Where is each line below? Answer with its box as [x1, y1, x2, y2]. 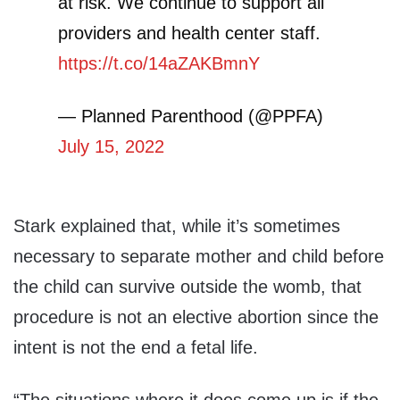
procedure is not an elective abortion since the [13, 307, 379, 328]
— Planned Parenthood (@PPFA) [58, 106, 323, 127]
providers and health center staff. [58, 23, 321, 44]
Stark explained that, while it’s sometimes [13, 216, 340, 237]
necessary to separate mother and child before [13, 246, 384, 267]
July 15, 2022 [58, 137, 164, 157]
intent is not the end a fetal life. [13, 337, 258, 358]
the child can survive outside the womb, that [13, 277, 362, 297]
